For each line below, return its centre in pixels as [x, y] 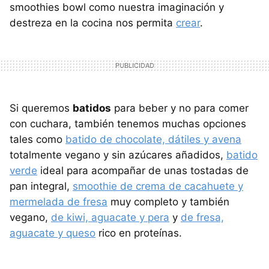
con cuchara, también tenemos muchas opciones [128, 123]
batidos [92, 108]
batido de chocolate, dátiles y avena [153, 139]
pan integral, [41, 186]
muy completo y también [168, 201]
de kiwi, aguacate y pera [110, 217]
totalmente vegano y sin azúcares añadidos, [118, 155]
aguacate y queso [53, 233]
